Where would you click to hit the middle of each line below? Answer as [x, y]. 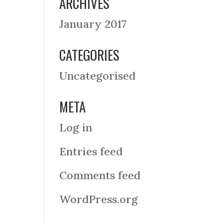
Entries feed [91, 151]
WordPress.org [99, 199]
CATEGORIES [90, 55]
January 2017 [93, 24]
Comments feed [100, 175]
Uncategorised [98, 76]
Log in [76, 127]
